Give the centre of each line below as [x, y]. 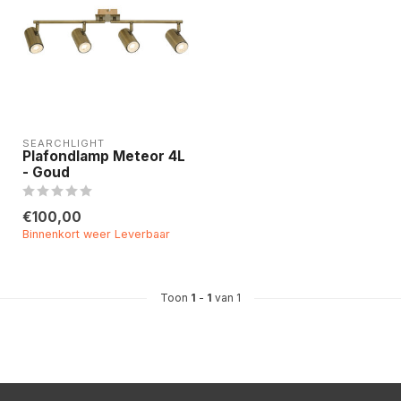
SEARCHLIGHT [64, 143]
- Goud [46, 172]
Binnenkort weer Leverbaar [96, 234]
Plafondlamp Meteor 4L [104, 156]
